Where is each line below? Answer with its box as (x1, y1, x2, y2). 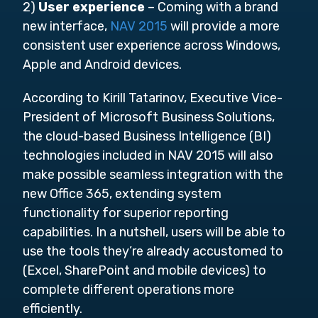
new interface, (23, 18, 110, 34)
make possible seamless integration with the (23, 167, 283, 182)
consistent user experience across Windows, (23, 38, 280, 53)
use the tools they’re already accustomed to (23, 243, 283, 259)
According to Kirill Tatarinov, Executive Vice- (23, 90, 283, 106)
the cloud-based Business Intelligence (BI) (23, 128, 271, 144)
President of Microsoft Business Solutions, (23, 109, 275, 125)
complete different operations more (23, 282, 234, 297)
